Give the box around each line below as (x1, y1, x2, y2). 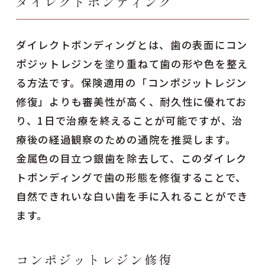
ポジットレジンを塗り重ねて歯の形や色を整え (15, 56, 249, 71)
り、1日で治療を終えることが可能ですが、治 (15, 112, 244, 128)
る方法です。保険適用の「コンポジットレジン (15, 75, 248, 90)
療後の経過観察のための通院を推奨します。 (15, 131, 237, 147)
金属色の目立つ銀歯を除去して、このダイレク (15, 150, 248, 166)
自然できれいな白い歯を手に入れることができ (15, 188, 249, 203)
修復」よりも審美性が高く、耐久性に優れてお (15, 93, 248, 109)
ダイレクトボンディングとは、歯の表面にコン (15, 37, 248, 52)
